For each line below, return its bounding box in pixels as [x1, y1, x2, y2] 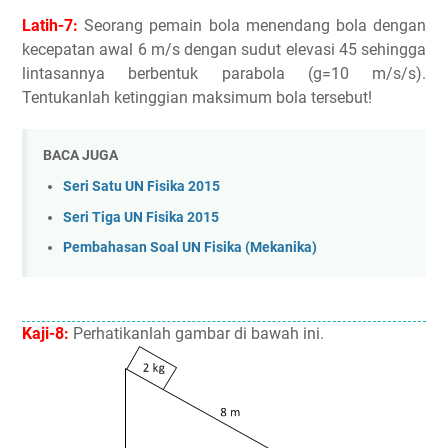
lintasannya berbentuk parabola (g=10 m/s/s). [22, 64, 426, 84]
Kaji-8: [22, 323, 69, 343]
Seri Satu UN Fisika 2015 [63, 177, 220, 195]
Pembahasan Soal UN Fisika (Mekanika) [63, 239, 317, 257]
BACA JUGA [43, 147, 118, 164]
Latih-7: [22, 16, 78, 36]
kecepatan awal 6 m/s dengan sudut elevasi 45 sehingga [22, 40, 426, 60]
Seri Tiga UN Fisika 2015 [63, 208, 219, 226]
